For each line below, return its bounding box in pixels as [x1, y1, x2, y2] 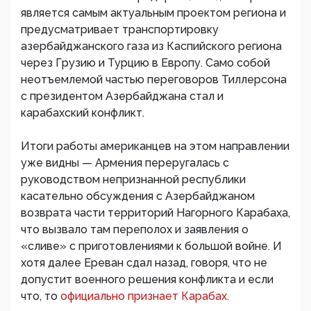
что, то [21, 289, 60, 303]
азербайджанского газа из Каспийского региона [21, 40, 282, 53]
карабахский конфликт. [21, 106, 144, 119]
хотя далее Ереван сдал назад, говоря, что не [21, 256, 267, 269]
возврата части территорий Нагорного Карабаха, [21, 206, 290, 219]
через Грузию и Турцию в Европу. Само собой [21, 56, 270, 69]
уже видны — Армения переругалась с [21, 156, 229, 169]
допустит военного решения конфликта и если [21, 273, 274, 286]
